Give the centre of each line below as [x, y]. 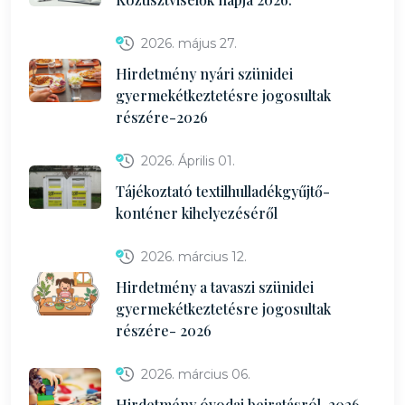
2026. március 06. [196, 374]
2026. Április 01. [188, 161]
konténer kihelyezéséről [197, 213]
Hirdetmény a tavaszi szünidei [215, 287]
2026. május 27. [189, 43]
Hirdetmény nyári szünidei [204, 74]
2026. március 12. [194, 257]
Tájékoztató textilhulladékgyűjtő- [223, 191]
